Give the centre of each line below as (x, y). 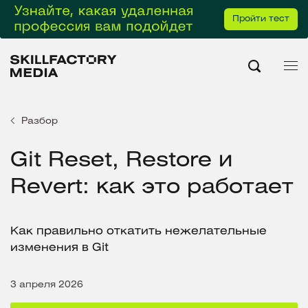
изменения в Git (59, 247)
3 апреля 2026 (47, 285)
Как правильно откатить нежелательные (139, 231)
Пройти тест (261, 19)
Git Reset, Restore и (121, 161)
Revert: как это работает (152, 187)
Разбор (40, 121)
